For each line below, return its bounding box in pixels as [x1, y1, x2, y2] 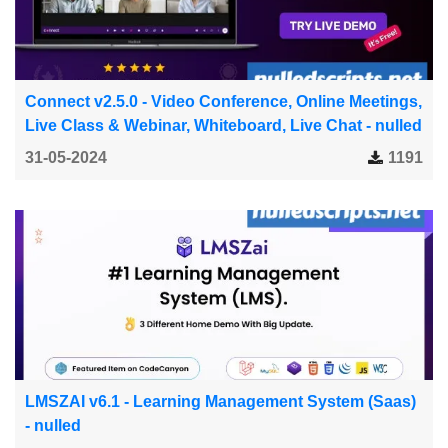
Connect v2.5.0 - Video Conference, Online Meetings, [25, 92, 422, 110]
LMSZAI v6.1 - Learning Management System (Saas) [25, 392, 416, 410]
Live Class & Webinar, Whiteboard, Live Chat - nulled [25, 116, 422, 134]
